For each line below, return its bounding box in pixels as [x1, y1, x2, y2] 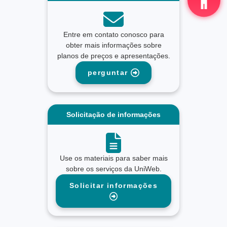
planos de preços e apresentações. [57, 52, 170, 60]
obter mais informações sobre [65, 41, 162, 50]
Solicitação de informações [66, 110, 161, 119]
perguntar [88, 68, 131, 77]
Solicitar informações [69, 181, 158, 190]
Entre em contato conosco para [63, 30, 164, 39]
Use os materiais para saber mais [59, 154, 168, 163]
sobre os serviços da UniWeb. [65, 165, 162, 173]
